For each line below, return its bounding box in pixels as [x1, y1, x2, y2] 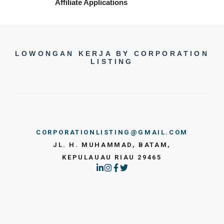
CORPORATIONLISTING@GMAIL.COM [36, 128, 188, 136]
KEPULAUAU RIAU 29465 [62, 153, 162, 161]
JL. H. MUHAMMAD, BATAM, [53, 141, 171, 149]
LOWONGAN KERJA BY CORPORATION [15, 49, 209, 58]
